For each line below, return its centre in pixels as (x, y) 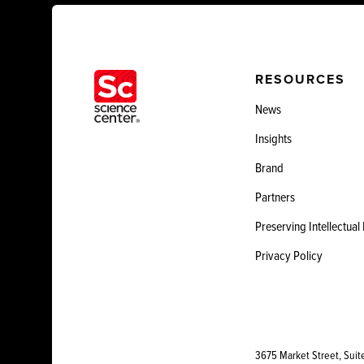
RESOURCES (300, 79)
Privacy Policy (289, 255)
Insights (273, 138)
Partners (275, 197)
